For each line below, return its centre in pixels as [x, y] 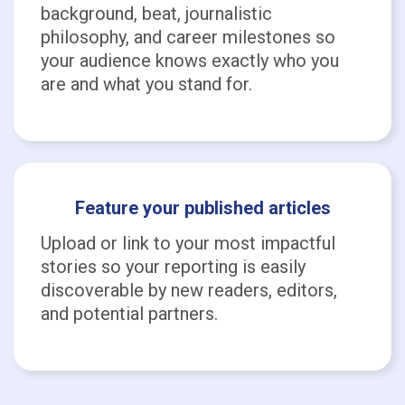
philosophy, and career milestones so [188, 37]
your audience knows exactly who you [190, 61]
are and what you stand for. [146, 84]
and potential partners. [129, 314]
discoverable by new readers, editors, [189, 290]
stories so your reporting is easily [173, 267]
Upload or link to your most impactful [188, 243]
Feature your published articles [202, 208]
